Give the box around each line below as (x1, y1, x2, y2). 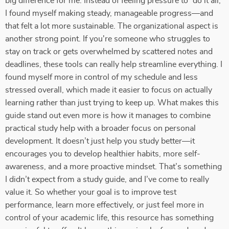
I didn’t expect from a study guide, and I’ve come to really (5, 175, 209, 184)
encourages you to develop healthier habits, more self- (5, 150, 200, 158)
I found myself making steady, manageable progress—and (5, 9, 213, 17)
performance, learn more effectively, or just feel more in (5, 201, 204, 209)
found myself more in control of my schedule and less (5, 73, 198, 81)
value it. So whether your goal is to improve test (5, 188, 176, 196)
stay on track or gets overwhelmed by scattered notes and (5, 48, 213, 56)
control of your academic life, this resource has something (5, 214, 214, 222)
